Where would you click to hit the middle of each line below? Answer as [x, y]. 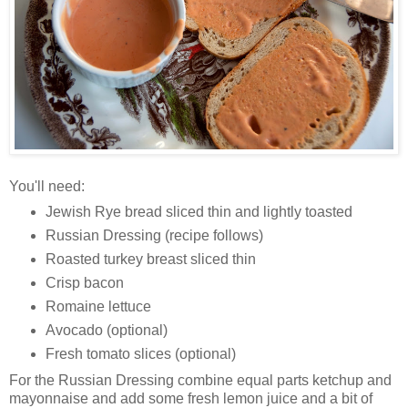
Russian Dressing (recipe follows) [154, 236]
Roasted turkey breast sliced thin [150, 260]
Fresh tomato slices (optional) [140, 354]
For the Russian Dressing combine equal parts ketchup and [200, 381]
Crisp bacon [84, 283]
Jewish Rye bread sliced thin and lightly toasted [199, 212]
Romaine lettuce [98, 307]
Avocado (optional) [106, 331]
